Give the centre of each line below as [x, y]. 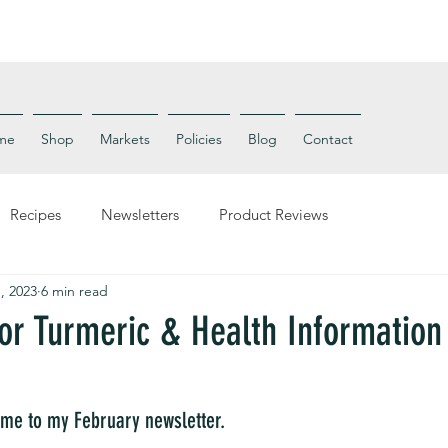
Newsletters [140, 214]
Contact [327, 139]
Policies [198, 139]
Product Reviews [273, 214]
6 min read [74, 290]
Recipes [35, 214]
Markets [124, 139]
